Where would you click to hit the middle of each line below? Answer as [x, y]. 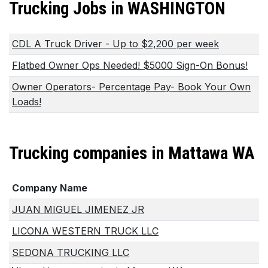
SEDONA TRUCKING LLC [71, 253]
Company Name [50, 188]
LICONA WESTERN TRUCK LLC [85, 231]
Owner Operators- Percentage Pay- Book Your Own [131, 86]
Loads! [27, 101]
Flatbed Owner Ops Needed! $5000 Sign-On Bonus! [130, 65]
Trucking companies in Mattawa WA [132, 153]
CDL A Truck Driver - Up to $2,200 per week [115, 43]
